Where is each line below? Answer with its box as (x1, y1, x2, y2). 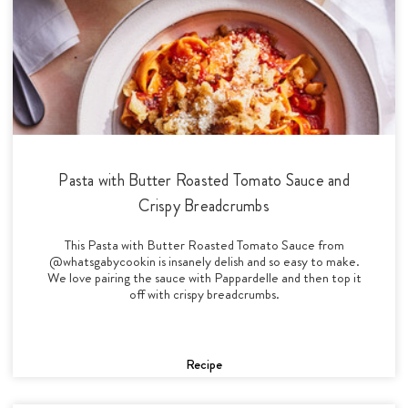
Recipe (186, 353, 222, 374)
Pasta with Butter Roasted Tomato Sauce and (58, 168, 350, 192)
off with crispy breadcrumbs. (128, 283, 280, 304)
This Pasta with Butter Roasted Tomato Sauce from (64, 234, 344, 255)
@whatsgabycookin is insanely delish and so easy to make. (48, 250, 360, 271)
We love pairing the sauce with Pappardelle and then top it (46, 267, 362, 288)
